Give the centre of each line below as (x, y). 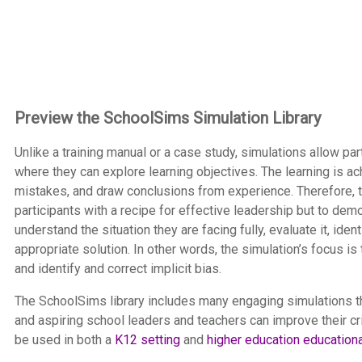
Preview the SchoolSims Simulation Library (167, 118)
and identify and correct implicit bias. (118, 269)
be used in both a (64, 340)
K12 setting (147, 340)
